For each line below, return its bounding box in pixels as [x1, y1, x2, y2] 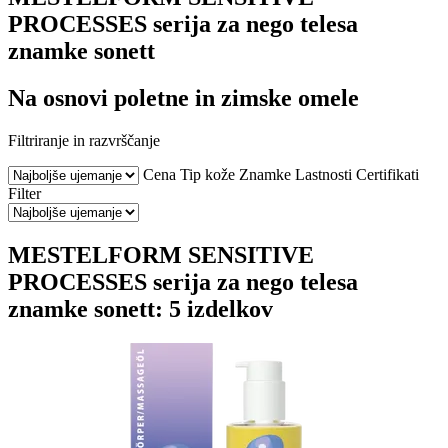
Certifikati [356, 165, 419, 183]
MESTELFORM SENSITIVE [8, 241, 314, 268]
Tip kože [180, 165, 235, 183]
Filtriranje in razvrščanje [8, 131, 160, 149]
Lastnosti [295, 165, 352, 183]
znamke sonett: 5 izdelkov [8, 295, 273, 322]
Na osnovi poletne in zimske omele [8, 84, 359, 111]
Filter [8, 184, 41, 202]
